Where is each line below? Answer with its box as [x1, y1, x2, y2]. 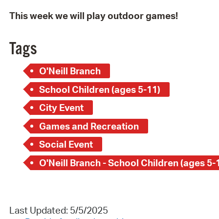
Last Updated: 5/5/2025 [9, 204, 108, 216]
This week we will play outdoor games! [9, 9, 178, 22]
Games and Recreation [39, 120, 139, 132]
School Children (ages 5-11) [39, 83, 161, 95]
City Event [39, 102, 84, 114]
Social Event [39, 138, 93, 151]
